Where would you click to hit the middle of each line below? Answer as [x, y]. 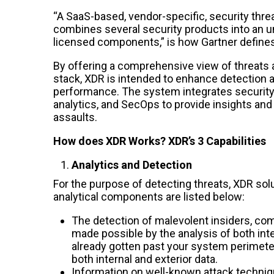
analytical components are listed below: [149, 196]
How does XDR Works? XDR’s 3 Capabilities [160, 141]
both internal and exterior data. [145, 259]
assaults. [75, 117]
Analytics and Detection [132, 165]
